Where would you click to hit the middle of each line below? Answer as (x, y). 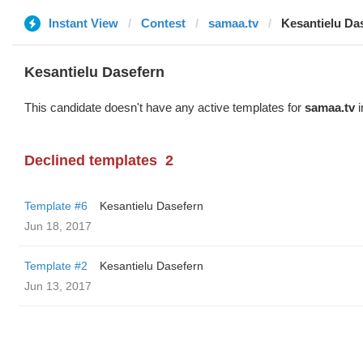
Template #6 (56, 206)
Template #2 (56, 266)
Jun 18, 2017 (58, 226)
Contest (163, 23)
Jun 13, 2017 (58, 286)
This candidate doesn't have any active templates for (164, 107)
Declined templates (91, 160)
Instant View (83, 23)
